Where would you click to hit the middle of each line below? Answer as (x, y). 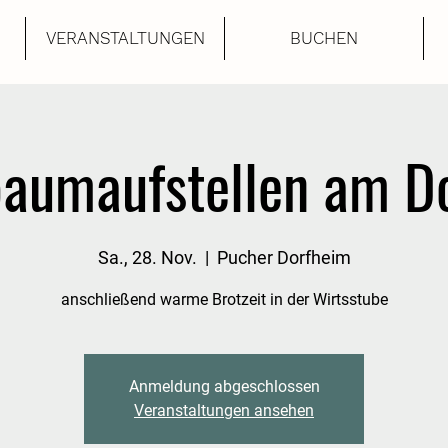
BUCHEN (324, 38)
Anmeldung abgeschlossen (224, 386)
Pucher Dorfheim (283, 257)
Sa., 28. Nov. (147, 257)
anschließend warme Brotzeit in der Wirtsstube (224, 299)
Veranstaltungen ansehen (224, 410)
